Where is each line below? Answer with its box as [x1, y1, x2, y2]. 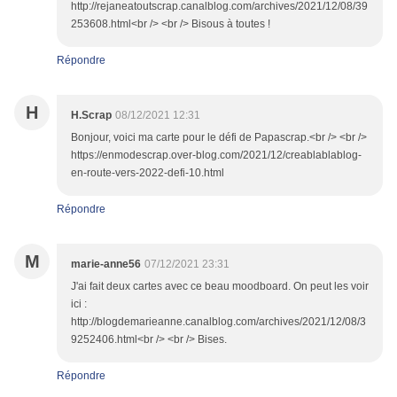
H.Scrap [71, 109, 112, 122]
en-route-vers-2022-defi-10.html [71, 167, 224, 180]
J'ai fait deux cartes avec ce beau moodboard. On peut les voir [71, 280, 369, 293]
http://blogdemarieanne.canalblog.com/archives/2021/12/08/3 [71, 315, 366, 329]
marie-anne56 [71, 258, 141, 271]
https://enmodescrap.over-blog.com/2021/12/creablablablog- [71, 149, 362, 162]
